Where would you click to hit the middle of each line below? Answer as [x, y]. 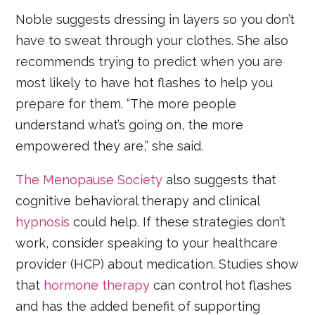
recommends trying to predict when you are [149, 61]
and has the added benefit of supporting [138, 306]
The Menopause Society [89, 179]
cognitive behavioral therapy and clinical [138, 200]
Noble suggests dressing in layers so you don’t [155, 19]
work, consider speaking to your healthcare [147, 243]
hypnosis [43, 221]
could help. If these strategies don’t [178, 221]
